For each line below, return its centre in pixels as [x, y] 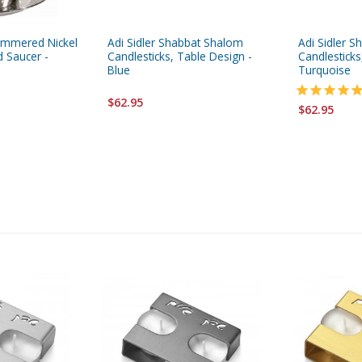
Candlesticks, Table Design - [180, 57]
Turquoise [324, 70]
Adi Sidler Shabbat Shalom [175, 43]
